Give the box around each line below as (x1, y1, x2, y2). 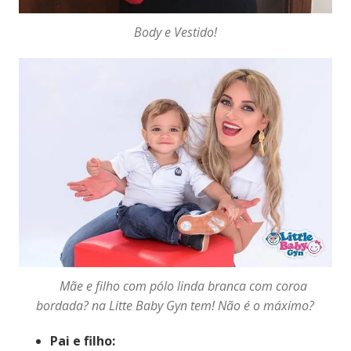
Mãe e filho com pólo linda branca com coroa (43, 277, 307, 295)
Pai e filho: (49, 331, 115, 349)
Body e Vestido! (133, 24, 217, 42)
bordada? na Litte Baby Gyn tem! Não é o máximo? (36, 296, 315, 314)
